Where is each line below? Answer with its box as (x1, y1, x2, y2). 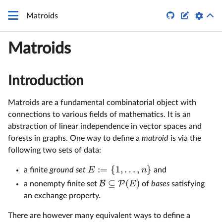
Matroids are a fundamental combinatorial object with (8, 98, 196, 107)
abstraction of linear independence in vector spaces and (8, 122, 202, 130)
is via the (168, 134, 201, 142)
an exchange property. (24, 191, 101, 200)
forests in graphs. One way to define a (8, 134, 142, 142)
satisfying (169, 179, 205, 188)
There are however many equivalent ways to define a (8, 211, 190, 220)
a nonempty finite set (24, 179, 99, 188)
